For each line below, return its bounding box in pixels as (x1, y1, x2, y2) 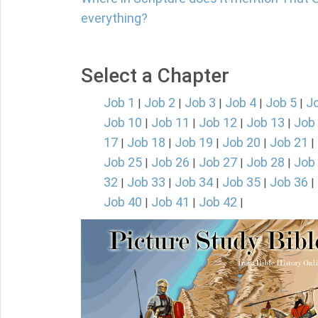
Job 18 (127, 135, 165, 150)
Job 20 (222, 135, 261, 150)
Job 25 (104, 155, 142, 170)
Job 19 (175, 135, 213, 150)
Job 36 (270, 175, 308, 190)
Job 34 (175, 175, 213, 190)
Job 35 (222, 175, 261, 190)
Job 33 (127, 175, 165, 190)
